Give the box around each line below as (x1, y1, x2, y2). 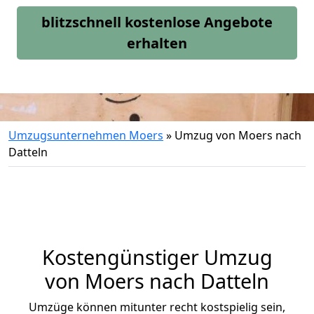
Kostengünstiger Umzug (41, 243, 273, 271)
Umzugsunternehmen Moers (8, 128, 163, 143)
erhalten (127, 34, 187, 53)
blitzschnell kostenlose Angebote (41, 13, 273, 32)
